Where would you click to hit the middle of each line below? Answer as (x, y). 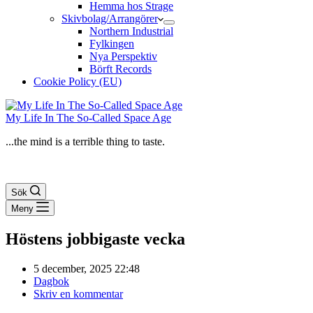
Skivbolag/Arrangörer (110, 19)
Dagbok (51, 281)
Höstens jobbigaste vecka (95, 239)
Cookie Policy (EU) (78, 81)
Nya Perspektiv (123, 56)
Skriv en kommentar (78, 293)
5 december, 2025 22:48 (87, 268)
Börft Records (121, 69)
